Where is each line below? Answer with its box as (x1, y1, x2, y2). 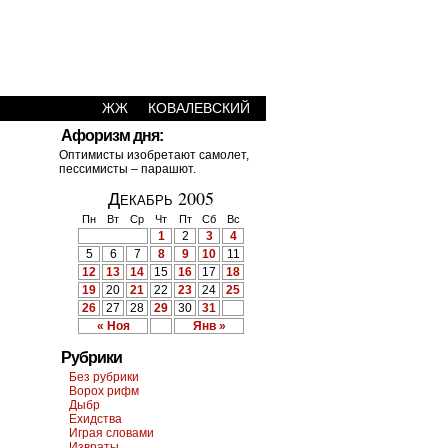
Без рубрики (69, 370, 139, 384)
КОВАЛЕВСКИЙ (148, 100, 250, 116)
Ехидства (69, 412, 122, 426)
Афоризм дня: (61, 127, 163, 144)
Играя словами (69, 426, 154, 440)
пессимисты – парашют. (59, 162, 196, 176)
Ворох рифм (69, 384, 139, 398)
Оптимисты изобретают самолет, (59, 148, 249, 162)
